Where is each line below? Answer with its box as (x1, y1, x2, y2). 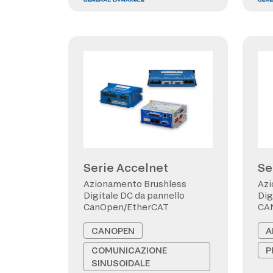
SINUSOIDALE (91, 258, 150, 268)
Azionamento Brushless (83, 179, 186, 189)
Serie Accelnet (83, 161, 168, 174)
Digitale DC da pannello (83, 190, 185, 200)
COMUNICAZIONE (91, 245, 167, 255)
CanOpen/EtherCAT (83, 202, 169, 212)
